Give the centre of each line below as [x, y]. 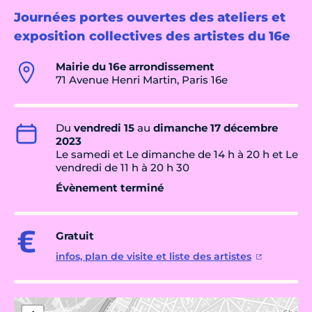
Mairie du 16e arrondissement [135, 67]
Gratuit [75, 236]
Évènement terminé [110, 188]
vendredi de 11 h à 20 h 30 [123, 168]
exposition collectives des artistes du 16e [152, 37]
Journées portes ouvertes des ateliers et [150, 18]
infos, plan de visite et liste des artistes [154, 257]
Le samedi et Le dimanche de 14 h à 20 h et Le [177, 155]
